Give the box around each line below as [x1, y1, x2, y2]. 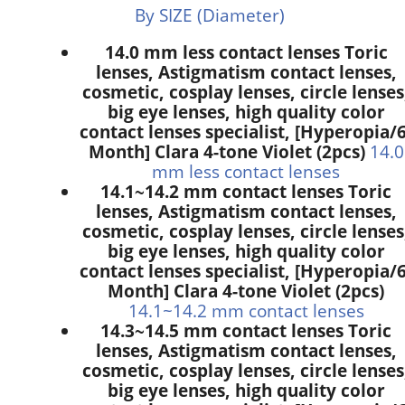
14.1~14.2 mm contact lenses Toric [100, 179, 391, 202]
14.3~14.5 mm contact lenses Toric [100, 318, 391, 342]
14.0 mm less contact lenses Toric [104, 40, 388, 63]
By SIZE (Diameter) [135, 3, 285, 26]
